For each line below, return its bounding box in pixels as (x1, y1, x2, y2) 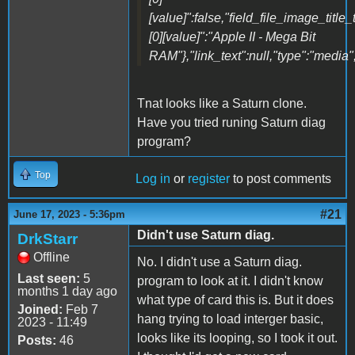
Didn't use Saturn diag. (137, 227, 274, 242)
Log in (136, 171, 170, 185)
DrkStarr (17, 230, 78, 247)
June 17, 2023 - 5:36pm (13, 208, 125, 220)
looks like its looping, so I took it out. (137, 330, 338, 345)
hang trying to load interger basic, (137, 311, 323, 326)
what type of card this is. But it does (137, 292, 334, 307)
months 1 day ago (17, 284, 117, 298)
